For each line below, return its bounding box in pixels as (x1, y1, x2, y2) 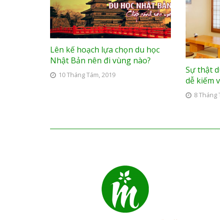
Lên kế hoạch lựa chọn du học (50, 44, 160, 55)
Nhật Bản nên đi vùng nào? (50, 55, 151, 66)
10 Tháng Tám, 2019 (58, 71, 115, 80)
